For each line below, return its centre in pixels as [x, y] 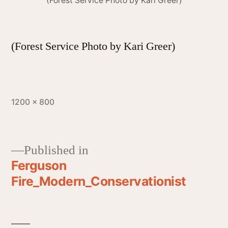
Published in [56, 151]
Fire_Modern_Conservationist [99, 181]
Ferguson [39, 166]
